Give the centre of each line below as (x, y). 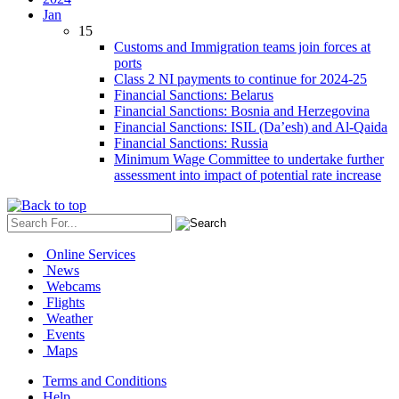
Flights (65, 303)
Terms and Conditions (105, 381)
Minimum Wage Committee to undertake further (249, 159)
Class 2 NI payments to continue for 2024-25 (240, 79)
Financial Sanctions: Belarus (194, 95)
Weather (69, 319)
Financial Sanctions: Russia (191, 143)
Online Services (91, 255)
